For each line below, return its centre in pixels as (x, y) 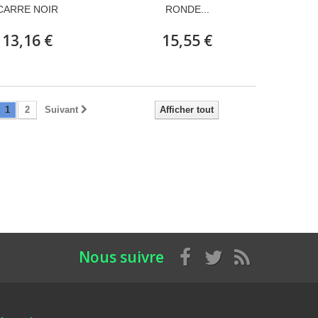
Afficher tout (187, 110)
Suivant (61, 110)
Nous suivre (121, 257)
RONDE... (187, 9)
